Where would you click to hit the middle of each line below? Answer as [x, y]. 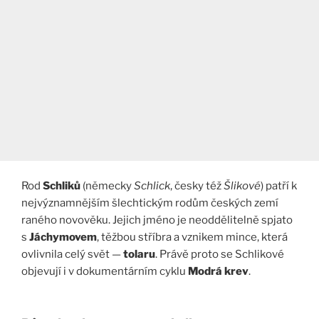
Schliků [62, 185]
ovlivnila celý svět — [72, 254]
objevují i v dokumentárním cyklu [105, 271]
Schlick [152, 185]
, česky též [197, 185]
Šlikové [242, 185]
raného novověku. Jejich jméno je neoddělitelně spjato [157, 220]
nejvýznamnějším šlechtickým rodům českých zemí [150, 203]
